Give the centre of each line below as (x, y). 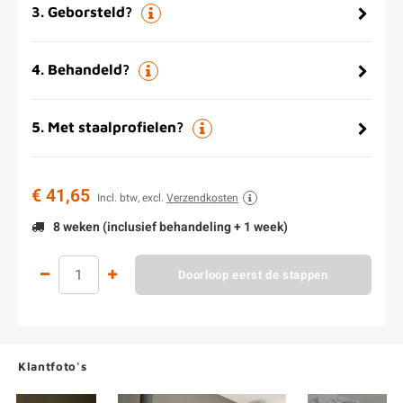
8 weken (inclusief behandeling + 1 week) (169, 227)
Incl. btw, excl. (132, 198)
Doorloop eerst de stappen (253, 274)
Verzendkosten (202, 198)
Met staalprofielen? (116, 126)
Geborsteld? (90, 11)
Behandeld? (89, 69)
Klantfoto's (53, 366)
